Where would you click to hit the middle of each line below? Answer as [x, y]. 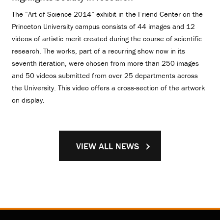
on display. [28, 100]
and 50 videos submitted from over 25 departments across [105, 76]
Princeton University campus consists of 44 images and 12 [103, 27]
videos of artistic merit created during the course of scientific [107, 39]
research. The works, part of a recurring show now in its [98, 51]
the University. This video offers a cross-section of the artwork [109, 88]
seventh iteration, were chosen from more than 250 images [105, 63]
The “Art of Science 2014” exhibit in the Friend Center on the [107, 14]
